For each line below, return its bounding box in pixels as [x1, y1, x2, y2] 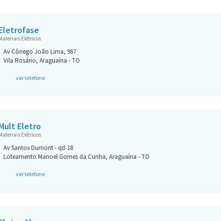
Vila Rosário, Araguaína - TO [3, 56, 80, 65]
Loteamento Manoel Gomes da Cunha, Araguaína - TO [3, 152, 149, 161]
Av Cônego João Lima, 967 [3, 47, 76, 56]
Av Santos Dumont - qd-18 [3, 144, 73, 152]
